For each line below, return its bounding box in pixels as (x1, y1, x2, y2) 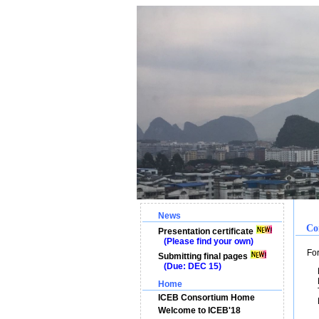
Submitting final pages (157, 251, 248, 261)
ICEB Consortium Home (157, 293, 255, 303)
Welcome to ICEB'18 (157, 305, 241, 315)
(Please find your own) (153, 236, 253, 246)
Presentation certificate (157, 226, 253, 236)
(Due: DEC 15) (153, 261, 221, 271)
